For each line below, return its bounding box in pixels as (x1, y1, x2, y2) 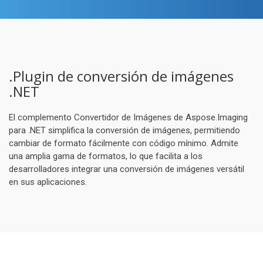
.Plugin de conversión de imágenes (9, 66, 234, 86)
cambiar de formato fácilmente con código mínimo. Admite (9, 138, 238, 149)
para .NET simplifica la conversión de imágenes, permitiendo (9, 125, 240, 136)
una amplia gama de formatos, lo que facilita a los (9, 151, 203, 161)
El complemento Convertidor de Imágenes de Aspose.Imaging (9, 112, 248, 123)
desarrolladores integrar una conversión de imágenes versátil (9, 164, 244, 174)
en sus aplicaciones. (9, 177, 87, 187)
